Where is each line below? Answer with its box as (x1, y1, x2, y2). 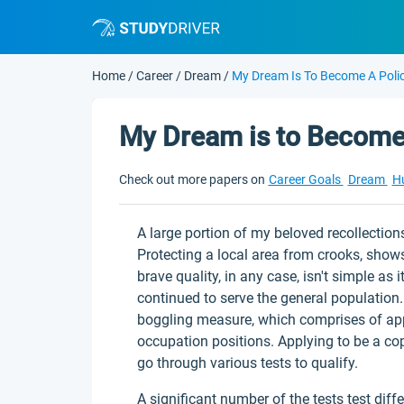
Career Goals (268, 172, 344, 187)
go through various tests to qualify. (137, 354, 358, 372)
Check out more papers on (119, 172, 265, 187)
